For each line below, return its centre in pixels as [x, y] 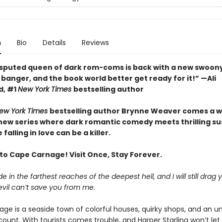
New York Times [45, 89]
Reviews [95, 43]
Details [54, 43]
